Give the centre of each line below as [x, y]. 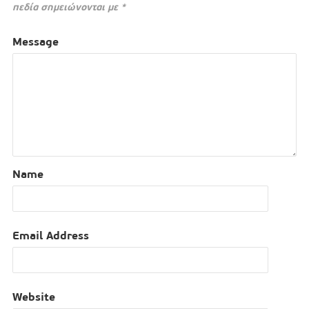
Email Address [50, 236]
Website [33, 297]
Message [35, 42]
